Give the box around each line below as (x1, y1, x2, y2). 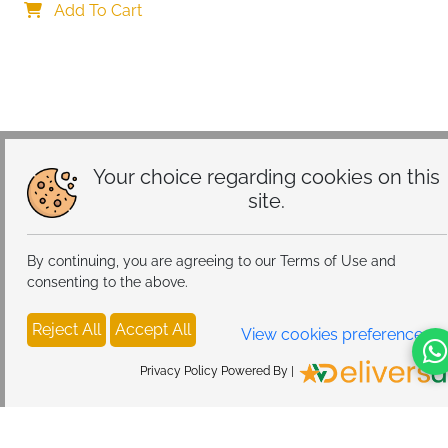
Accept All (114, 320, 191, 339)
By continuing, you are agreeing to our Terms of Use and (26, 253, 396, 269)
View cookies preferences (240, 325, 431, 344)
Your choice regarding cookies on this (93, 165, 441, 189)
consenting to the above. (26, 274, 188, 290)
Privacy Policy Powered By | (140, 364, 298, 379)
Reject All (31, 320, 101, 339)
